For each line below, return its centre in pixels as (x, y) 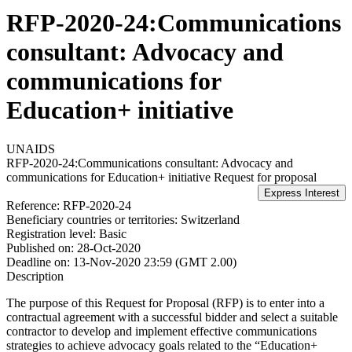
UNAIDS (31, 148)
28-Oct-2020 (109, 247)
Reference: (33, 205)
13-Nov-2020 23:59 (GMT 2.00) (155, 262)
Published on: (40, 247)
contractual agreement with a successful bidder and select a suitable (172, 317)
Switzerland (210, 219)
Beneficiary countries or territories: (92, 219)
